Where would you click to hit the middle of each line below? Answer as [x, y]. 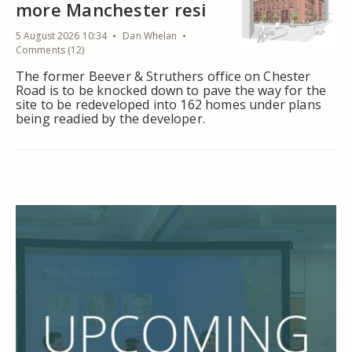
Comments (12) [50, 49]
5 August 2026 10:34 [62, 35]
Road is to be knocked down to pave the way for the [171, 90]
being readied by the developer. [110, 118]
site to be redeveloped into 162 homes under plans [169, 104]
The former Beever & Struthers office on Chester [163, 76]
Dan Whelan [150, 35]
